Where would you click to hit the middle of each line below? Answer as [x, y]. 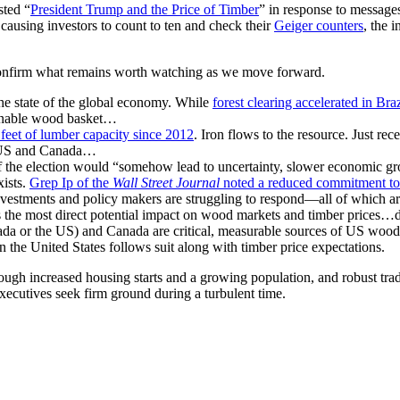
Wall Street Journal [168, 182]
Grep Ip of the [71, 182]
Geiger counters [319, 25]
